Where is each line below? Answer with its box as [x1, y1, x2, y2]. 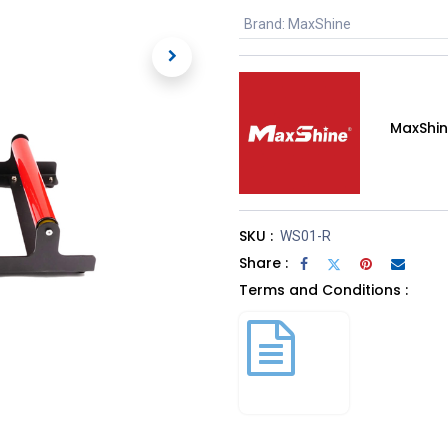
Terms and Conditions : [239, 279, 408, 300]
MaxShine [287, 16, 351, 33]
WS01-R [280, 227, 331, 244]
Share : [239, 252, 288, 273]
